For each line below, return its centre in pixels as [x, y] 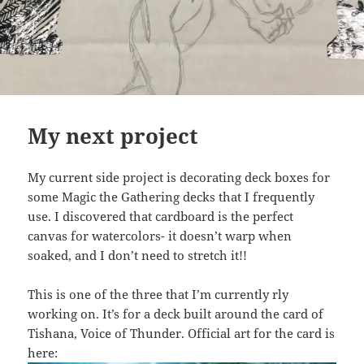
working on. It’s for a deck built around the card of [176, 314]
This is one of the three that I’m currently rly [158, 294]
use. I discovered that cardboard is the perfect [161, 216]
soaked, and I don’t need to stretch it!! [138, 255]
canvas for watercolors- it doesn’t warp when [160, 236]
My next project [113, 136]
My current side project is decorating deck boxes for [179, 177]
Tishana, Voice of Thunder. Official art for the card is [182, 333]
